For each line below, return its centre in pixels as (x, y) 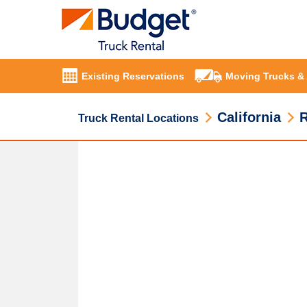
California (249, 117)
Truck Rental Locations (138, 118)
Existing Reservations (133, 76)
